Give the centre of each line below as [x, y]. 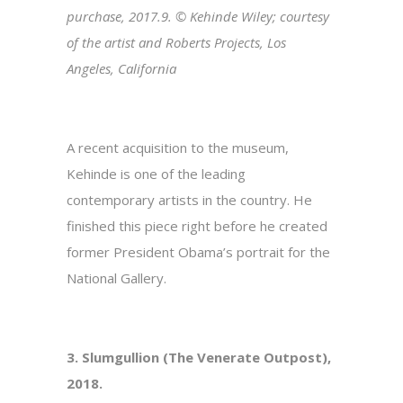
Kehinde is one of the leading [156, 174]
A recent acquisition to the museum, [178, 148]
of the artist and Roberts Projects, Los [176, 43]
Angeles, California [121, 69]
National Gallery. [116, 278]
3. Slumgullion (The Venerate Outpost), [199, 358]
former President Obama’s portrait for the [198, 252]
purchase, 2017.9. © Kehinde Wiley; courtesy [198, 17]
